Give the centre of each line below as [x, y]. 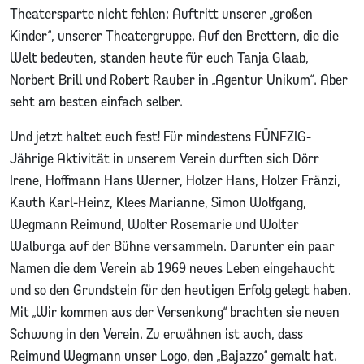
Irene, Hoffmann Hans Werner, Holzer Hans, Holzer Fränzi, [175, 180]
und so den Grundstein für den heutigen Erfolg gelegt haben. [180, 289]
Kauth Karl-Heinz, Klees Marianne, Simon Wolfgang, [158, 201]
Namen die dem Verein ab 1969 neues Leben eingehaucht [172, 267]
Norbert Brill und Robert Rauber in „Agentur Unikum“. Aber [179, 79]
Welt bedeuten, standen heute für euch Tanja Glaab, [159, 57]
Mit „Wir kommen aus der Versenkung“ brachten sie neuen [175, 311]
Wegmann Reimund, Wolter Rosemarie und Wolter [154, 223]
